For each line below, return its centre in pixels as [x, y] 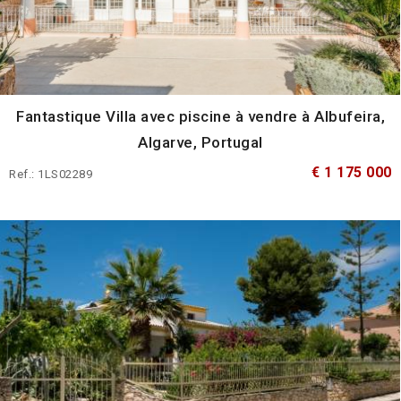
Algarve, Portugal [200, 142]
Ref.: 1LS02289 [51, 174]
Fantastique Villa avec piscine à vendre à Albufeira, [200, 116]
